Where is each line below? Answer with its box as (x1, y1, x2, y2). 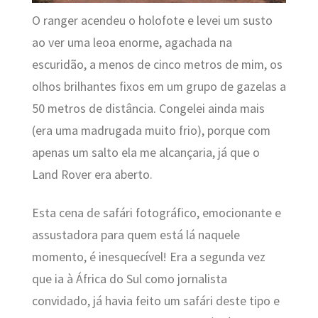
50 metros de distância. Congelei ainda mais (31, 101, 265, 117)
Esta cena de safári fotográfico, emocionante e (31, 204, 281, 221)
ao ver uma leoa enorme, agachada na (31, 35, 232, 51)
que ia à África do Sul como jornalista (31, 270, 227, 287)
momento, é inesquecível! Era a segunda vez (31, 248, 265, 265)
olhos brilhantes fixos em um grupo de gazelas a (31, 79, 286, 95)
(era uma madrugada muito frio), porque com (31, 123, 270, 139)
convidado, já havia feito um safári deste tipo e (31, 292, 280, 309)
